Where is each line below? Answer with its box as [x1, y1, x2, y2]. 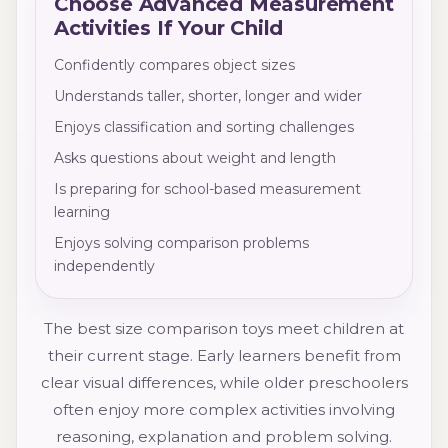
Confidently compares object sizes [54, 56, 295, 75]
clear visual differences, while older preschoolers [40, 373, 408, 393]
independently [54, 257, 155, 276]
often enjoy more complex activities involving [53, 400, 395, 420]
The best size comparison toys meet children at [44, 319, 404, 339]
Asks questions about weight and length [54, 149, 336, 168]
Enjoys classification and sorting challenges [54, 118, 354, 137]
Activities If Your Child [54, 16, 284, 41]
